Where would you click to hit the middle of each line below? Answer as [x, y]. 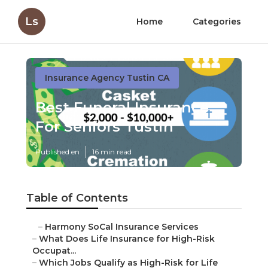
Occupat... [54, 251]
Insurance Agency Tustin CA [107, 78]
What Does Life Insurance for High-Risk [127, 239]
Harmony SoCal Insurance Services [122, 227]
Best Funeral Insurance [122, 108]
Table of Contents [77, 198]
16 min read [112, 152]
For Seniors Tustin [104, 127]
